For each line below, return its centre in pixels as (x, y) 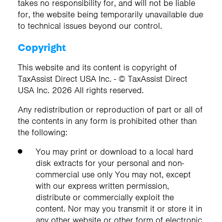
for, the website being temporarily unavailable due (111, 15)
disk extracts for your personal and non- (110, 163)
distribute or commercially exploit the (105, 197)
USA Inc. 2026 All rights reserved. (81, 90)
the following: (43, 132)
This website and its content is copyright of (97, 67)
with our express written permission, (102, 186)
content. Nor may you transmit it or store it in (119, 208)
